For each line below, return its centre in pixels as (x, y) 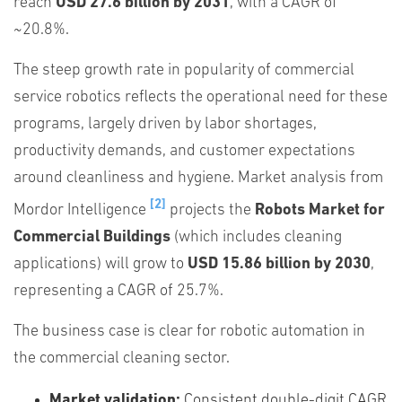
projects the (210, 210)
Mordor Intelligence (82, 210)
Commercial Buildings (92, 237)
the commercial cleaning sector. (122, 358)
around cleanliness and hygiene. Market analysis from (198, 178)
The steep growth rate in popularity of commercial (184, 70)
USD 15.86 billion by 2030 (279, 264)
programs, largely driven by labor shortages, (165, 124)
